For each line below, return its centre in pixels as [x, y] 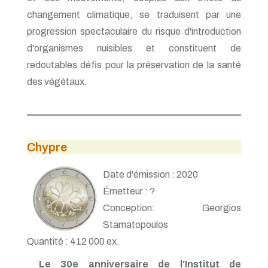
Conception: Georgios [172, 208]
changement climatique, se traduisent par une [134, 14]
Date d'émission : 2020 [151, 174]
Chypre [47, 147]
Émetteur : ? [129, 191]
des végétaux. [57, 81]
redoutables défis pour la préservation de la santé [134, 65]
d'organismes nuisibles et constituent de [134, 48]
